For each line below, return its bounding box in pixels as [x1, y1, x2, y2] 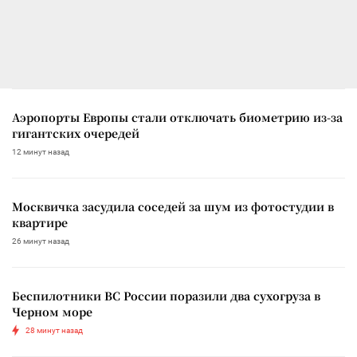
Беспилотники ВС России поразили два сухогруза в [12, 287, 320, 304]
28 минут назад [25, 325, 83, 335]
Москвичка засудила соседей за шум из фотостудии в [12, 198, 334, 214]
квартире [12, 214, 68, 230]
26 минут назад [12, 236, 69, 245]
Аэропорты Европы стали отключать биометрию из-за [12, 108, 343, 125]
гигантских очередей [12, 124, 139, 141]
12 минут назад [12, 147, 69, 156]
